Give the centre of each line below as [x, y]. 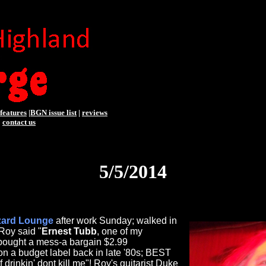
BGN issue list [53, 113]
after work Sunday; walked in [116, 221]
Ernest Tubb [69, 232]
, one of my [120, 232]
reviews [95, 113]
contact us [19, 122]
